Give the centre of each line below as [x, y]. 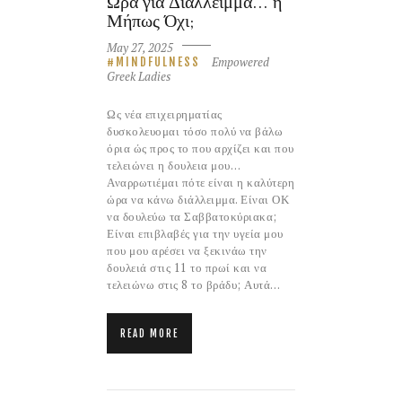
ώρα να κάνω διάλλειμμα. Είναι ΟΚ [198, 199]
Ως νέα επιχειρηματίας [165, 114]
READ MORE [149, 333]
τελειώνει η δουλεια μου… [173, 165]
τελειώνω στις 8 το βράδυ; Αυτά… [194, 284]
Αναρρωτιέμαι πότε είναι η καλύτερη [201, 182]
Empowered [241, 61]
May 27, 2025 [140, 47]
